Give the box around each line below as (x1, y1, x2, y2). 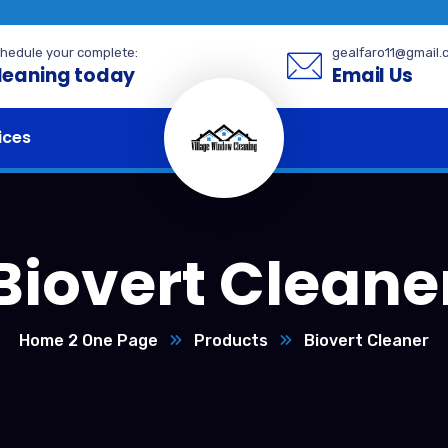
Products (194, 331, 268, 350)
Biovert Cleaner (304, 331, 429, 350)
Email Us (332, 62, 413, 89)
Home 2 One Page (19, 331, 158, 350)
